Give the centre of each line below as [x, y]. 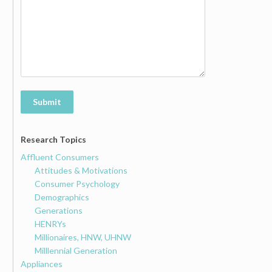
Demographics [62, 197]
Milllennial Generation [76, 250]
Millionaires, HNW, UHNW [83, 237]
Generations [58, 210]
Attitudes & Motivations [81, 170]
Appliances [42, 263]
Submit [47, 102]
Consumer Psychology [77, 183]
